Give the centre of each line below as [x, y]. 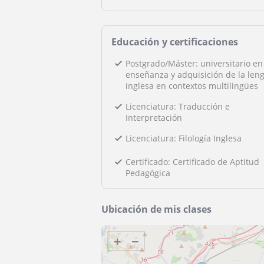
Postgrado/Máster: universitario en [194, 63]
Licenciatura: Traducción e [178, 106]
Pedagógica [148, 173]
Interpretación [154, 118]
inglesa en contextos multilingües [192, 86]
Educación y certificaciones [175, 42]
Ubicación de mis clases [156, 209]
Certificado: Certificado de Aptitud [192, 162]
